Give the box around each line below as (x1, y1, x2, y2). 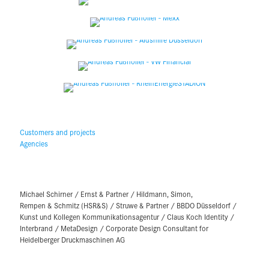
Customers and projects (20, 126, 95, 138)
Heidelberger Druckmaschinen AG (20, 234, 125, 245)
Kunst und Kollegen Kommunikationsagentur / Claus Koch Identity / (20, 211, 234, 222)
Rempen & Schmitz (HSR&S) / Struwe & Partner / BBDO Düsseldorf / (20, 199, 237, 211)
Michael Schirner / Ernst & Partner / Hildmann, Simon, (20, 188, 193, 199)
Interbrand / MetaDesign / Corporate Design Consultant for (20, 222, 208, 234)
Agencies (20, 138, 48, 149)
